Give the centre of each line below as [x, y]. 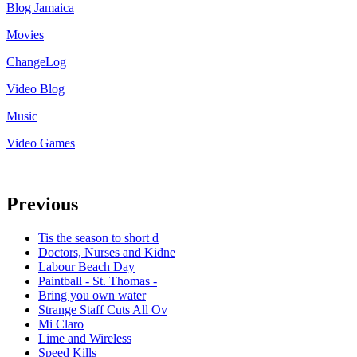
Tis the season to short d [98, 237]
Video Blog [35, 88]
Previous [42, 204]
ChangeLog [36, 61]
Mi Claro [61, 324]
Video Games [41, 143]
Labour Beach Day [86, 266]
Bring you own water [92, 295]
